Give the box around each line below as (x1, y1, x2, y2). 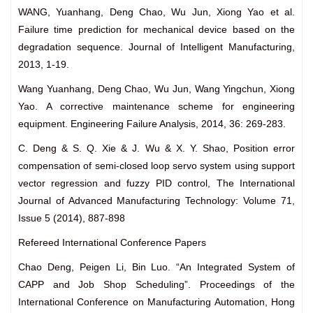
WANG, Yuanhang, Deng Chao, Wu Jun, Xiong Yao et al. (18, 6, 295, 18)
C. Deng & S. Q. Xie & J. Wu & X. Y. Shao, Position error (18, 143, 295, 154)
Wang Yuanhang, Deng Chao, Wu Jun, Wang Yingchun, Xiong (18, 83, 295, 95)
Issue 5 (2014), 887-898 (18, 212, 125, 224)
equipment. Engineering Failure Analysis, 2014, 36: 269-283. (18, 118, 286, 130)
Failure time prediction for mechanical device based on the (18, 24, 295, 36)
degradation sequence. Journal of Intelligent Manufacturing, (18, 41, 295, 53)
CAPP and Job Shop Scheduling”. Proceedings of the (18, 279, 295, 291)
